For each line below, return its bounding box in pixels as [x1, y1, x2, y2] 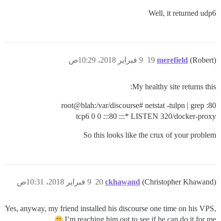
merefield [157, 56, 188, 65]
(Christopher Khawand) [142, 178, 216, 186]
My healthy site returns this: [132, 82, 216, 91]
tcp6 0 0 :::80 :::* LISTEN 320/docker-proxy [76, 112, 216, 121]
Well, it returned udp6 [148, 9, 216, 18]
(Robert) [190, 56, 216, 65]
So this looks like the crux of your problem [83, 131, 216, 140]
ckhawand [105, 178, 140, 186]
